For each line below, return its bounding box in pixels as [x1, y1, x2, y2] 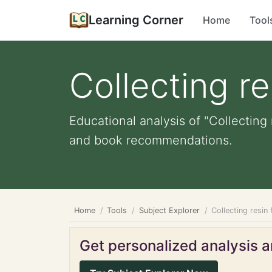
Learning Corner [89, 13, 183, 27]
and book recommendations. [69, 133, 232, 148]
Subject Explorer [138, 206, 200, 215]
